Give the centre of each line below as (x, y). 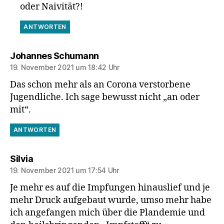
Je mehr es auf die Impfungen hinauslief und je (110, 187)
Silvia (21, 158)
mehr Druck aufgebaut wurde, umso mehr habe (111, 200)
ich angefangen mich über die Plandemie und (107, 212)
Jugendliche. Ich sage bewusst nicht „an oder (105, 97)
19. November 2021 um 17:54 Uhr (64, 170)
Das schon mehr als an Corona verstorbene (100, 84)
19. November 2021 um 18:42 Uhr (65, 67)
